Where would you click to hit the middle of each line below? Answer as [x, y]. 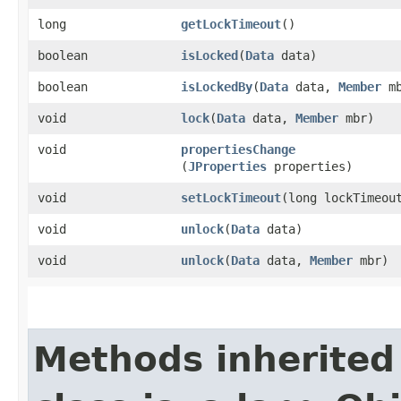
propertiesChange [238, 149]
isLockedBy [217, 86]
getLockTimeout [231, 24]
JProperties [227, 166]
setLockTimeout [231, 197]
